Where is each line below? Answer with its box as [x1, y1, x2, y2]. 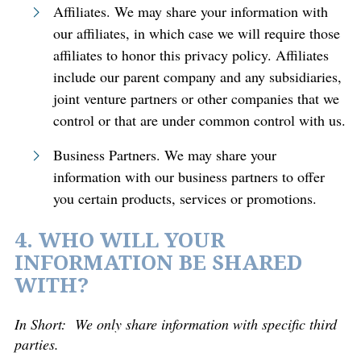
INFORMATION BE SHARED [15, 247, 302, 278]
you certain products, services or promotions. [53, 189, 317, 208]
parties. [15, 334, 59, 354]
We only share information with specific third [75, 314, 337, 334]
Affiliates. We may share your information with [53, 2, 328, 21]
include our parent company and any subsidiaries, [53, 67, 342, 86]
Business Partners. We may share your [53, 145, 276, 164]
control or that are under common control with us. [53, 110, 346, 130]
